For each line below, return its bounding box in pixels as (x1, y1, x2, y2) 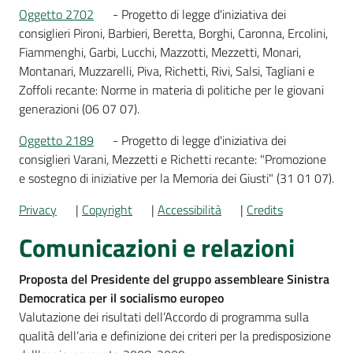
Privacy (19, 200, 57, 219)
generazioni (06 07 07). (19, 99, 139, 118)
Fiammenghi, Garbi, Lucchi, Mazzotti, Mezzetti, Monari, (19, 43, 301, 61)
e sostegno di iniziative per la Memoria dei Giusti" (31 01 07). (19, 169, 334, 188)
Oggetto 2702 (19, 5, 94, 24)
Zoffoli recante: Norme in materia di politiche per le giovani (19, 80, 324, 99)
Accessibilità (158, 200, 221, 219)
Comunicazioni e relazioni (19, 229, 295, 266)
